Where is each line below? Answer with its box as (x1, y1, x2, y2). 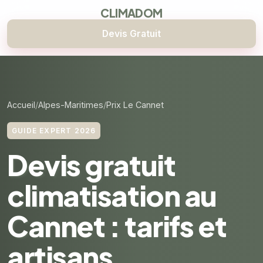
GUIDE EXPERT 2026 (12, 126, 96, 135)
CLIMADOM (100, 6, 163, 20)
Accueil (7, 100, 35, 110)
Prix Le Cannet (106, 100, 164, 110)
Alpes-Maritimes (38, 100, 103, 110)
